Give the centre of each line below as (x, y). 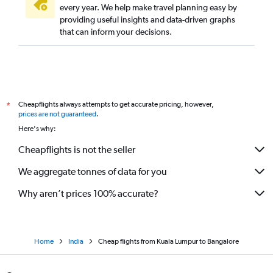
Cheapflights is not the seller (77, 149)
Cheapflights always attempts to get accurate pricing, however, (116, 105)
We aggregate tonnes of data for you (93, 171)
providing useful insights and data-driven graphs (147, 20)
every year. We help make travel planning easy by (148, 8)
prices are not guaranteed (57, 114)
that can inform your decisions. (116, 32)
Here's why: (37, 129)
